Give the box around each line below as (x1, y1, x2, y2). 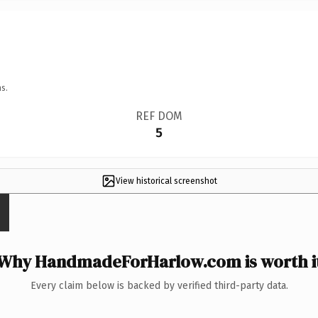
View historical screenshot (115, 175, 217, 186)
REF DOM (135, 109, 182, 123)
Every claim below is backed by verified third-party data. (30, 279, 288, 292)
